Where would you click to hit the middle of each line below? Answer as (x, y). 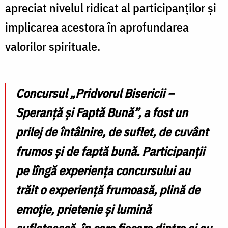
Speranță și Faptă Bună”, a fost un (102, 113)
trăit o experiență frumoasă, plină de (108, 190)
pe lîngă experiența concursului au (103, 171)
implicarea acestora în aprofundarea (97, 27)
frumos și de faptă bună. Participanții (111, 151)
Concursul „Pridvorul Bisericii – (95, 93)
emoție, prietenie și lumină (83, 209)
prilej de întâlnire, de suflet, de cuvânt (112, 132)
